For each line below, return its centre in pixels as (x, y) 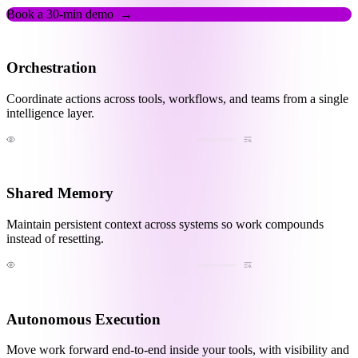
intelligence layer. (50, 113)
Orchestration (52, 67)
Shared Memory (60, 193)
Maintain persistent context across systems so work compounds (165, 224)
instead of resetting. (55, 238)
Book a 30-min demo (60, 14)
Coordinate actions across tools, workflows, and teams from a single (177, 98)
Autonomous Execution (84, 319)
